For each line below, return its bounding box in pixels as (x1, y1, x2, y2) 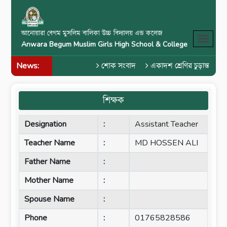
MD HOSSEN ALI (134, 137, 198, 148)
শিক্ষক (103, 94, 124, 107)
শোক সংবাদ (97, 60, 136, 71)
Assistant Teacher (134, 119, 198, 130)
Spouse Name (24, 194, 75, 205)
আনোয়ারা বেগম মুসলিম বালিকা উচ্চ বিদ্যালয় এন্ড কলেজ (21, 28, 163, 38)
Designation (24, 119, 67, 130)
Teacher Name (24, 137, 75, 148)
